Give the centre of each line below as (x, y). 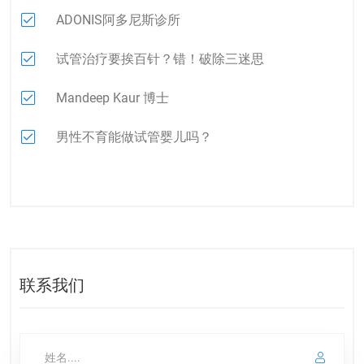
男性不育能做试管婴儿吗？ (134, 137)
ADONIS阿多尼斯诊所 (118, 20)
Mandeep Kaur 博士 (113, 98)
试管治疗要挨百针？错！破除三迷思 (160, 59)
